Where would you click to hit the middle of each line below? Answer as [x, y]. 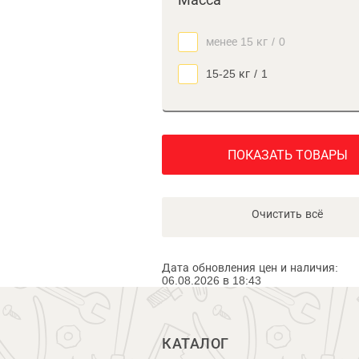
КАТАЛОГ [196, 344]
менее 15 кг [237, 42]
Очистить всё [287, 214]
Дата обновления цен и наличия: [250, 268]
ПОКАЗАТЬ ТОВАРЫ [287, 155]
